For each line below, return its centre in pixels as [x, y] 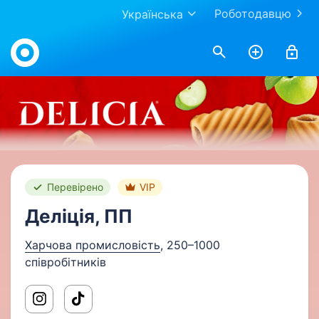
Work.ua [32, 37]
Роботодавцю [253, 14]
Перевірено [75, 187]
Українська [152, 14]
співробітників [66, 262]
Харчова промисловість [93, 245]
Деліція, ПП [79, 216]
